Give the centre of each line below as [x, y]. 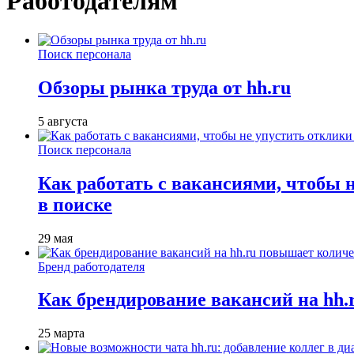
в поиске [75, 204]
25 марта [61, 333]
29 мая [55, 238]
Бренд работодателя [91, 266]
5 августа [63, 121]
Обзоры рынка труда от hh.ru [164, 87]
